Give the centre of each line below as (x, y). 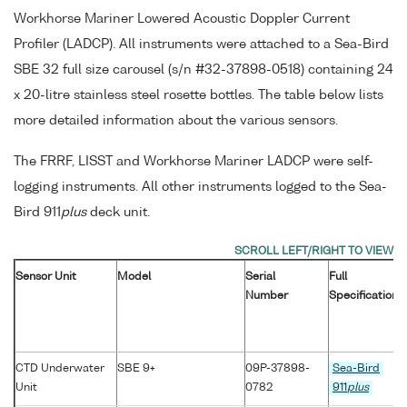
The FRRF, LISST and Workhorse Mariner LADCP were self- (194, 162)
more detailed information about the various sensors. (176, 121)
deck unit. (118, 213)
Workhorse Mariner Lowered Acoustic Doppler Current (182, 20)
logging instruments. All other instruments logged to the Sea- (200, 188)
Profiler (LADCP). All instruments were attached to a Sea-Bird (201, 45)
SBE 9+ (136, 369)
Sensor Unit (46, 278)
